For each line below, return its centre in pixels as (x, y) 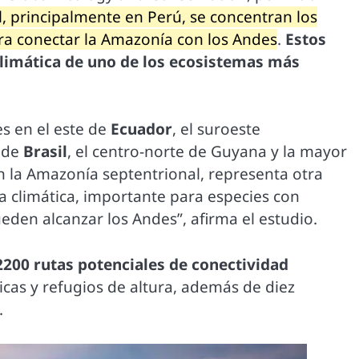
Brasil (46, 152)
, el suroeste (217, 129)
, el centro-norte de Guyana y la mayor (208, 152)
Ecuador (142, 129)
